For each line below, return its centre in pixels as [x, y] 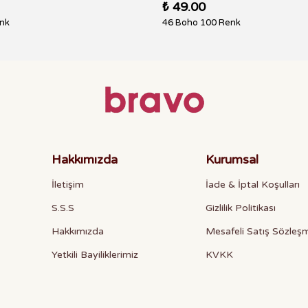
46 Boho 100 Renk [201, 23]
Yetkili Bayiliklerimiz [95, 255]
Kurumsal [232, 159]
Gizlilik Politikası [240, 208]
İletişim [68, 185]
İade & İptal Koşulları [252, 185]
